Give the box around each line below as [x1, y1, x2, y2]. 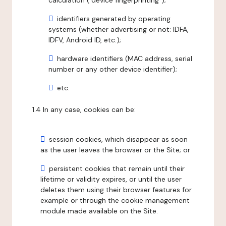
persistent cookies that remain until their [49, 164, 185, 173]
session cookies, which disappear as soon [49, 135, 188, 144]
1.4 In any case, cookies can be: [32, 105, 136, 114]
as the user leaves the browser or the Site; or [40, 145, 190, 154]
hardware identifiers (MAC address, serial [57, 54, 192, 63]
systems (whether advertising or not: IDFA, [48, 25, 189, 34]
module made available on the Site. [40, 206, 158, 215]
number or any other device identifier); [48, 65, 177, 74]
